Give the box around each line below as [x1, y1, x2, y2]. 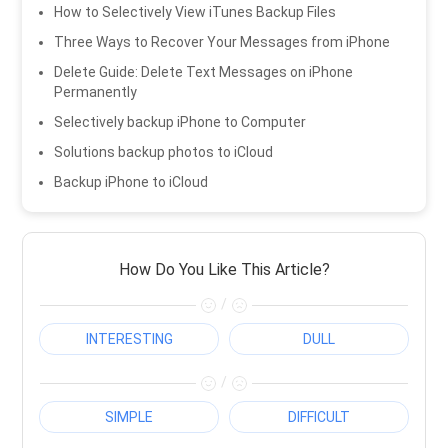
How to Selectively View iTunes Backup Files [54, 4, 337, 21]
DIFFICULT [287, 408, 350, 425]
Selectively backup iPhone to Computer [54, 114, 307, 131]
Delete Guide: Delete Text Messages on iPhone [54, 64, 354, 81]
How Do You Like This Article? [118, 260, 330, 280]
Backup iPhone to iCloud [54, 174, 209, 191]
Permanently [54, 84, 138, 101]
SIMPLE [105, 408, 154, 425]
